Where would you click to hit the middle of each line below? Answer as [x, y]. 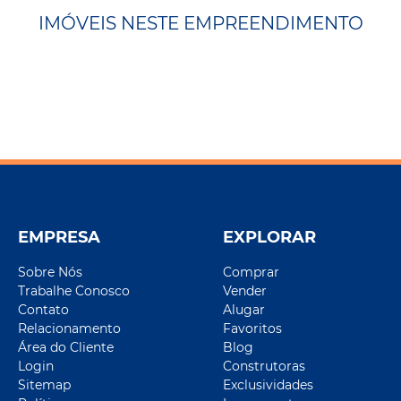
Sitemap [44, 385]
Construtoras [264, 367]
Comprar [251, 273]
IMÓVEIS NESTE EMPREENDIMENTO [200, 23]
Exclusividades [268, 385]
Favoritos [252, 329]
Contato [43, 310]
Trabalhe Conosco [74, 291]
